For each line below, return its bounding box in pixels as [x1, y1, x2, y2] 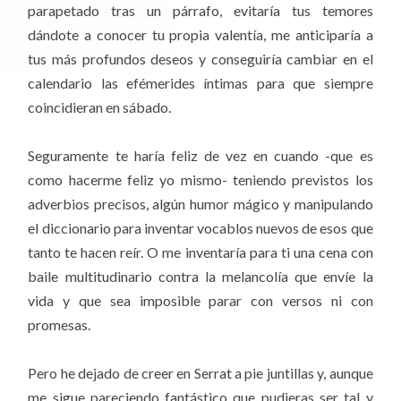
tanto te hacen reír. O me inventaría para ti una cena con [28, 243, 373, 261]
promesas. [28, 316, 91, 334]
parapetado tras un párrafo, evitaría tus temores [28, 2, 373, 20]
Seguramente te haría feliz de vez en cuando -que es [28, 147, 373, 165]
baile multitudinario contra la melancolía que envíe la [28, 268, 373, 286]
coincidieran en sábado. [28, 98, 172, 116]
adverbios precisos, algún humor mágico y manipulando [28, 195, 373, 213]
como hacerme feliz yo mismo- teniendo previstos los [28, 171, 373, 189]
